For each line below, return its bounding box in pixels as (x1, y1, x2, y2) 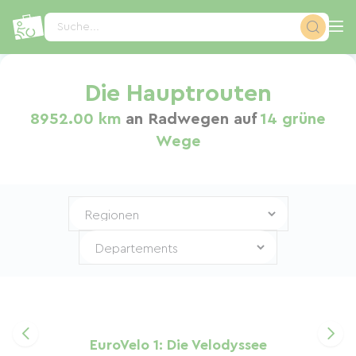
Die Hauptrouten (84, 82, 272, 106)
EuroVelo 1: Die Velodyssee (89, 338, 267, 352)
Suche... (57, 21, 100, 33)
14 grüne (261, 111, 326, 127)
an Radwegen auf (121, 111, 261, 127)
